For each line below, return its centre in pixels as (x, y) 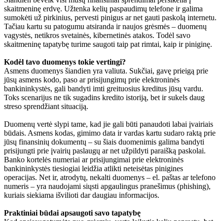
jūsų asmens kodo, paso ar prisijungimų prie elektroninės (92, 79)
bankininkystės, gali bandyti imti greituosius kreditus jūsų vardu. (104, 88)
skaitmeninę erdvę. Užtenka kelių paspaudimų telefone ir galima (103, 8)
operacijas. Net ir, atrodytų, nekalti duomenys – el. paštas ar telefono (110, 177)
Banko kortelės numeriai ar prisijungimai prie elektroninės (94, 159)
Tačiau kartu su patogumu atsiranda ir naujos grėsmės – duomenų (105, 26)
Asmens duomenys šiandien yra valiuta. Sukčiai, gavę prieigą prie (106, 71)
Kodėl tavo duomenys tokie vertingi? (65, 62)
